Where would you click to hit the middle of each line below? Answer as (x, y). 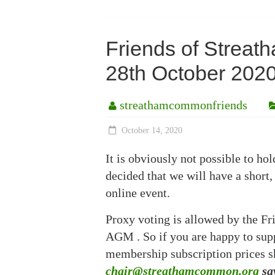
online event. (138, 193)
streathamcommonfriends (184, 105)
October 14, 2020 (152, 130)
